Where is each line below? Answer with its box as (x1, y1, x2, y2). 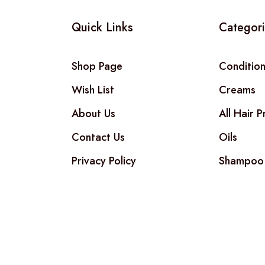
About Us (71, 106, 115, 122)
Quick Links (71, 19, 133, 37)
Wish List (71, 82, 114, 98)
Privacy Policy (71, 153, 136, 169)
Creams (219, 82, 256, 98)
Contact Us (71, 130, 125, 146)
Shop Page (71, 59, 122, 75)
